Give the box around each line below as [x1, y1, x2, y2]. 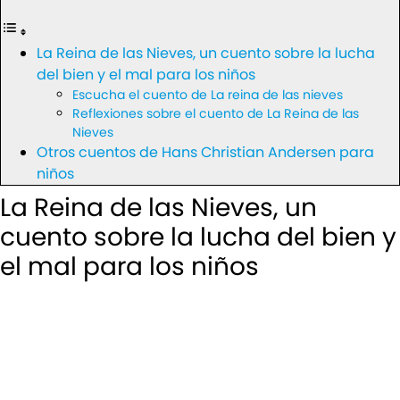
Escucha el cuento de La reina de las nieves [72, 85, 343, 104]
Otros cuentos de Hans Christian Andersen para [37, 141, 374, 162]
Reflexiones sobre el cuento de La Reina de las [72, 104, 359, 122]
